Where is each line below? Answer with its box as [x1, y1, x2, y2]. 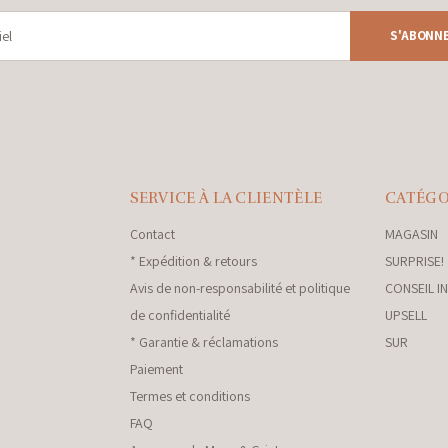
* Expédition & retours [129, 252, 257, 271]
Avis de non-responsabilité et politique [129, 279, 350, 298]
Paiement [129, 360, 183, 379]
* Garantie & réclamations [129, 333, 278, 352]
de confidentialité [129, 306, 230, 325]
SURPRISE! [385, 252, 444, 271]
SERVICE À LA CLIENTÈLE [129, 189, 323, 208]
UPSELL [385, 306, 427, 325]
